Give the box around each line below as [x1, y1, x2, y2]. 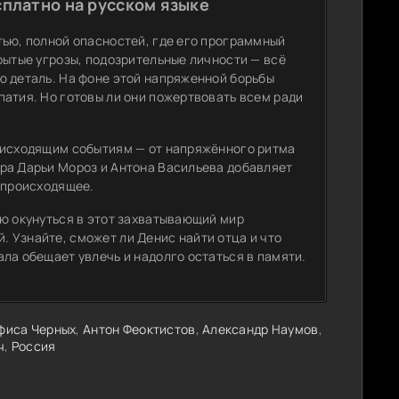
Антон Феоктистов [83, 321, 196, 338]
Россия [11, 338, 56, 354]
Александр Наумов [202, 321, 319, 338]
